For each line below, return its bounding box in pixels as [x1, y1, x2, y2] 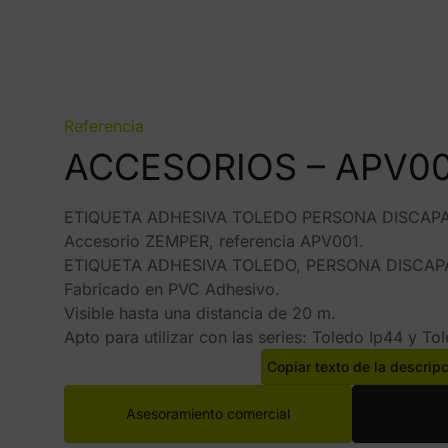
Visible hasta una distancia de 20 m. [64, 303, 336, 323]
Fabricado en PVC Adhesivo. [64, 279, 280, 299]
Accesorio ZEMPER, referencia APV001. [64, 231, 364, 251]
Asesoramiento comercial [125, 405, 290, 422]
